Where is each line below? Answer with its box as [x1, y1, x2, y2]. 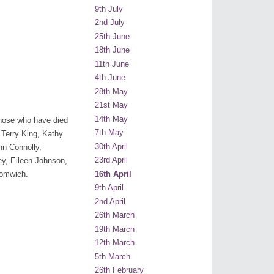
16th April [95, 169, 131, 179]
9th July [95, 4, 123, 13]
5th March [95, 251, 130, 261]
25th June [95, 31, 130, 41]
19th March [95, 224, 135, 234]
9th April [95, 183, 124, 193]
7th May [95, 128, 124, 138]
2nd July [95, 18, 125, 28]
